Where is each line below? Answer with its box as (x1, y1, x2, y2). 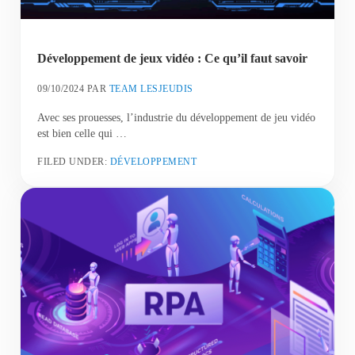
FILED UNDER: (37, 155, 110, 167)
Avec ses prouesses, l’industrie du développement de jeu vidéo (37, 110, 316, 124)
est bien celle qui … (37, 126, 128, 139)
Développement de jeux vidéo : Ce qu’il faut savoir (37, 52, 308, 66)
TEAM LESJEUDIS (109, 82, 193, 94)
